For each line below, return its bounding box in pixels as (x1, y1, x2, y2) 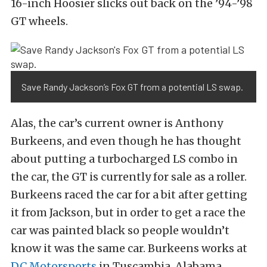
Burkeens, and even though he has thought (11, 134, 241, 148)
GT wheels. (11, 14, 68, 29)
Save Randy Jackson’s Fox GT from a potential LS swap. (21, 81, 243, 93)
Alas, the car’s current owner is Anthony (11, 116, 223, 131)
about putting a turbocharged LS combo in (11, 152, 238, 166)
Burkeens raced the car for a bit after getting (11, 188, 247, 202)
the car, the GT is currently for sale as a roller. (11, 170, 247, 184)
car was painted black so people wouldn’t (11, 223, 229, 238)
